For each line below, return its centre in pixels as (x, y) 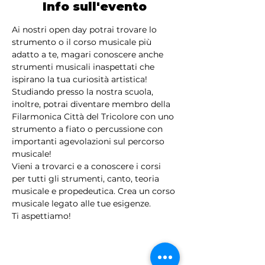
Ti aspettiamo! (41, 216)
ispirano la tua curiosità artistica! (81, 79)
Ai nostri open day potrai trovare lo (85, 30)
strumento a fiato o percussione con (88, 129)
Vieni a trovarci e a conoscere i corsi (88, 166)
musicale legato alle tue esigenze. (81, 203)
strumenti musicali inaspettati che (84, 67)
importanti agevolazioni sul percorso (89, 141)
